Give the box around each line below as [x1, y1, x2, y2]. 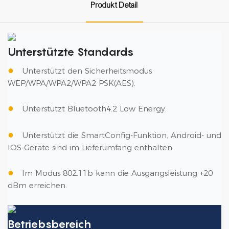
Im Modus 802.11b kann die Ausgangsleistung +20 [22, 168, 213, 178]
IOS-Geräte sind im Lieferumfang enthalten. [8, 143, 174, 153]
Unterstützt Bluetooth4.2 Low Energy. [22, 104, 167, 114]
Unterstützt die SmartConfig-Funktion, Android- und [22, 130, 221, 141]
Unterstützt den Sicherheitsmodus [22, 66, 152, 76]
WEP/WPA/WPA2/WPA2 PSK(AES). [8, 78, 135, 88]
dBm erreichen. [8, 180, 67, 191]
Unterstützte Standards [8, 45, 134, 59]
